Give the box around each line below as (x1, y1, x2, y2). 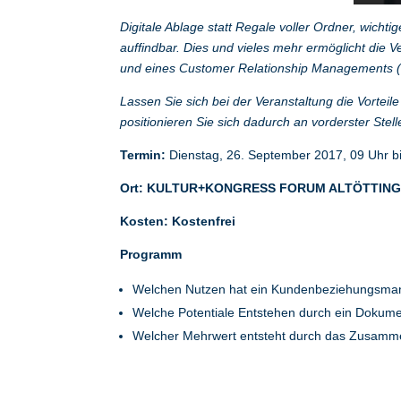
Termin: (120, 148, 166, 162)
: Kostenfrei (164, 214, 236, 228)
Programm (120, 247, 183, 261)
